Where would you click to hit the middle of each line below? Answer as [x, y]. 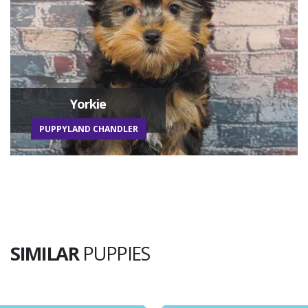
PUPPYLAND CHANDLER [89, 129]
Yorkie [88, 103]
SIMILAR [45, 254]
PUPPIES [114, 254]
